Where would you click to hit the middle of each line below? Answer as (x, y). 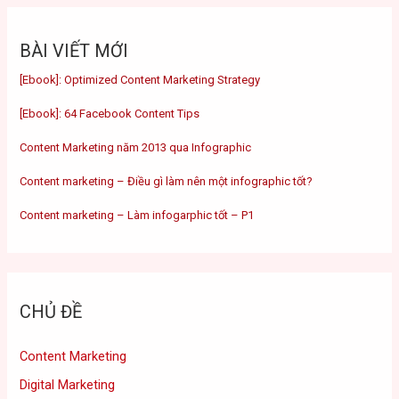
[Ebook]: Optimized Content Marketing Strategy (140, 80)
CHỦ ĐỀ (51, 312)
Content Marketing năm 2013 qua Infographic (136, 148)
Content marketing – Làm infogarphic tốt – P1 (137, 216)
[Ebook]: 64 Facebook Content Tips (110, 114)
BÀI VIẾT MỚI (74, 51)
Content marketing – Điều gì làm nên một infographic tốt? (167, 182)
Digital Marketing (68, 385)
